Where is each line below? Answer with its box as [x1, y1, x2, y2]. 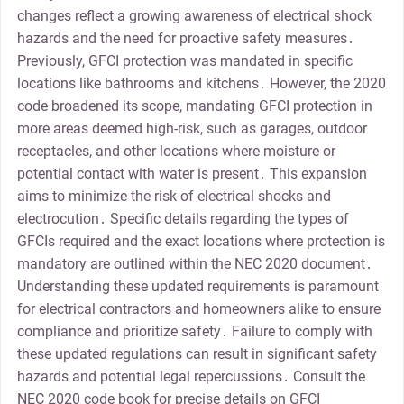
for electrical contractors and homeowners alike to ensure [16, 300, 381, 318]
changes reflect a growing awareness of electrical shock [16, 7, 372, 25]
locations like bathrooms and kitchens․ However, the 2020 [16, 75, 386, 93]
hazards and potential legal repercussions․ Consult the [16, 368, 365, 386]
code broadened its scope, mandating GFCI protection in [16, 97, 372, 115]
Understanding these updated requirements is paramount [16, 278, 379, 296]
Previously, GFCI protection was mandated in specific [16, 52, 353, 70]
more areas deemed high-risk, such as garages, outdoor [16, 120, 367, 138]
